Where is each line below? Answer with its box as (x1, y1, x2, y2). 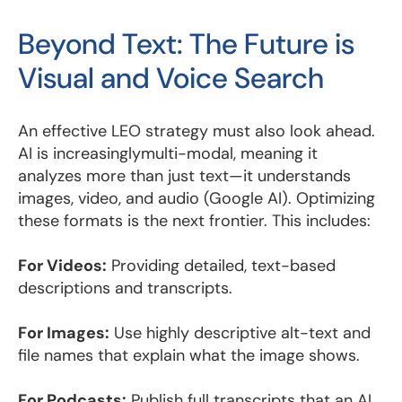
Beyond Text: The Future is (18, 24, 354, 63)
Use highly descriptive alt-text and (109, 321, 371, 344)
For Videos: (18, 254, 107, 276)
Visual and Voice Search (18, 58, 324, 97)
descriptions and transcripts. (18, 276, 232, 299)
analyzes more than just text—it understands (18, 164, 351, 187)
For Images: (18, 321, 109, 344)
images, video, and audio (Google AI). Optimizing (18, 187, 375, 209)
